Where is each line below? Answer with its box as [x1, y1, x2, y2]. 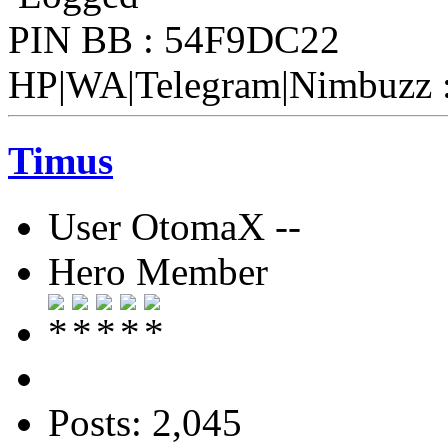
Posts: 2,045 [48, 401, 242, 445]
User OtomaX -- [48, 205, 301, 249]
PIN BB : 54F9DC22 [8, 17, 340, 61]
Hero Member [48, 250, 268, 294]
